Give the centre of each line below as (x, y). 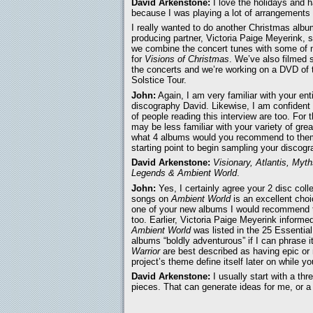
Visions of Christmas (187, 59)
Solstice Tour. (159, 80)
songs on (151, 198)
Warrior (146, 251)
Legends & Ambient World (184, 173)
